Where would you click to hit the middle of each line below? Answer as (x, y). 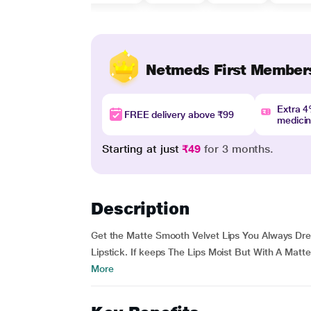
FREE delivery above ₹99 (179, 115)
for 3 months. (237, 149)
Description (140, 209)
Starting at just (142, 149)
